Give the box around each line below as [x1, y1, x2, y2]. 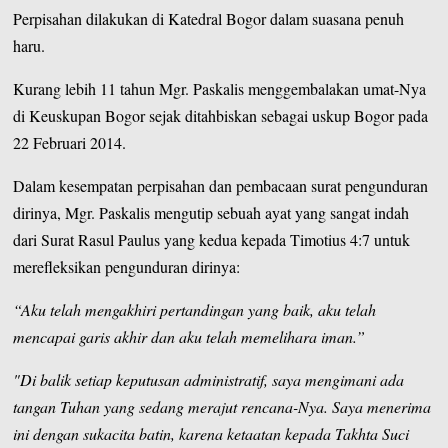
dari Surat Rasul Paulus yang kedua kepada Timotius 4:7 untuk [13, 228, 411, 250]
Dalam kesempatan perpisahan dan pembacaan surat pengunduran [13, 174, 429, 196]
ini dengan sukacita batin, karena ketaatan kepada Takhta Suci [13, 422, 410, 444]
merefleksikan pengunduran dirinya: [13, 255, 241, 277]
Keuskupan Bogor [29, 104, 146, 126]
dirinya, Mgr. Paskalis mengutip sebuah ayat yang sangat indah [13, 201, 410, 223]
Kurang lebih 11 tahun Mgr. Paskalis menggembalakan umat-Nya [13, 77, 427, 99]
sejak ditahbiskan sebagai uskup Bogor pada [145, 104, 429, 126]
